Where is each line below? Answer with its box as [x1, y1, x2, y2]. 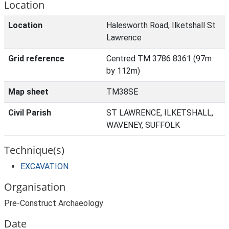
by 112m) [106, 66, 140, 76]
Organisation [4, 180, 65, 194]
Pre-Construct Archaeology [4, 198, 103, 208]
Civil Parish [8, 108, 51, 118]
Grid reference [8, 54, 64, 63]
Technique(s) [4, 143, 64, 157]
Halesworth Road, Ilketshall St [106, 20, 216, 30]
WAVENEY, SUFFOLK [106, 120, 180, 130]
